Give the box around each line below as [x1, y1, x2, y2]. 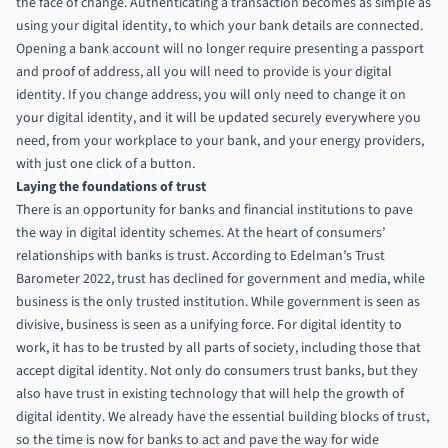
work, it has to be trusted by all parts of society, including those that [16, 337, 421, 358]
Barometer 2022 [16, 268, 111, 289]
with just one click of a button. [16, 153, 195, 174]
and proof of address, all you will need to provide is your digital [16, 61, 392, 82]
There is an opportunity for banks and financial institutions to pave [16, 199, 413, 220]
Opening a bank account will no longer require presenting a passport [16, 38, 424, 59]
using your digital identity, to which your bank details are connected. [16, 15, 423, 36]
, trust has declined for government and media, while [111, 268, 425, 289]
